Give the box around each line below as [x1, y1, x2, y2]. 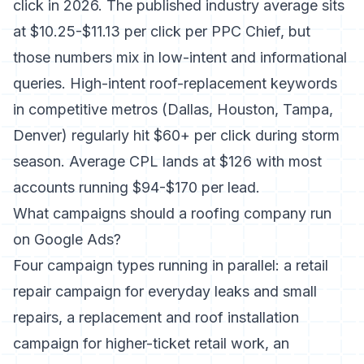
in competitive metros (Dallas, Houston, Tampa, [13, 101, 333, 118]
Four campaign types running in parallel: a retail [13, 257, 328, 274]
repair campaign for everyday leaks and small [13, 283, 317, 300]
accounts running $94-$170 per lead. [13, 179, 260, 196]
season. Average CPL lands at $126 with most [13, 153, 322, 170]
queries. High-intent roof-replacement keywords [13, 75, 337, 92]
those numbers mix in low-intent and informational [13, 49, 347, 66]
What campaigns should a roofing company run [13, 205, 331, 222]
